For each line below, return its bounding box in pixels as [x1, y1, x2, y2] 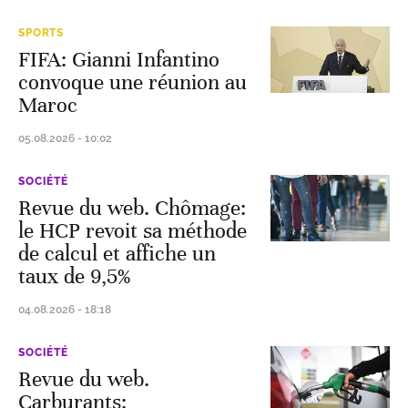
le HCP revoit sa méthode [18, 218, 247, 244]
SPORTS [18, 26, 65, 39]
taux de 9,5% [18, 263, 130, 290]
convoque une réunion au [18, 69, 247, 96]
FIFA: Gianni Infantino [18, 46, 219, 73]
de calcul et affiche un [18, 240, 216, 267]
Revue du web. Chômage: [18, 195, 246, 221]
